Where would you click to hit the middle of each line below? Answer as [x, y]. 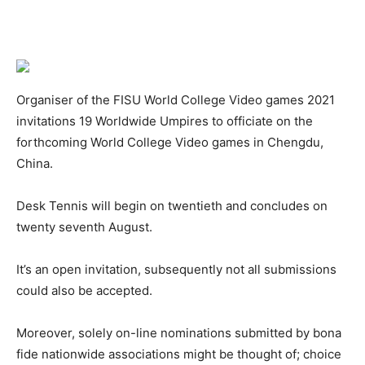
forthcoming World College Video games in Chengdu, [170, 143]
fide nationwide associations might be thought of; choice [179, 354]
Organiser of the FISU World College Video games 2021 [176, 100]
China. [35, 164]
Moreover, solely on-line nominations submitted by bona [179, 333]
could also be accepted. [84, 291]
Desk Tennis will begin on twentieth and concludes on [172, 206]
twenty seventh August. [84, 227]
